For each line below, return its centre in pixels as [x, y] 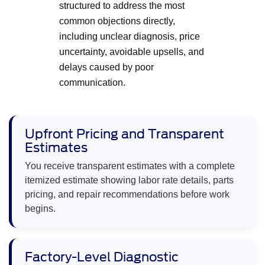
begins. [40, 208]
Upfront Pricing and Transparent [125, 134]
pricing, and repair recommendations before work [127, 194]
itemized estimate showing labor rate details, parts [129, 180]
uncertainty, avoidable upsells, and [132, 51]
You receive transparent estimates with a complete [130, 166]
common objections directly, [117, 21]
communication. [92, 82]
